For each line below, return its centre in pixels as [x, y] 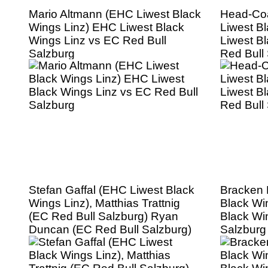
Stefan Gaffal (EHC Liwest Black [112, 190]
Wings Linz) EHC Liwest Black [106, 27]
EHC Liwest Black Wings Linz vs [112, 243]
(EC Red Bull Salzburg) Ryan [103, 217]
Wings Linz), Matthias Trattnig [104, 203]
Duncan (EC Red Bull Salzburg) [110, 230]
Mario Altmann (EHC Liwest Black [115, 14]
